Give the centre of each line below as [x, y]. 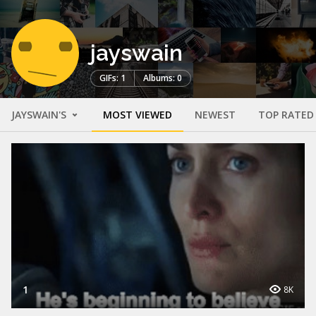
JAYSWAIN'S [40, 115]
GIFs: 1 [113, 78]
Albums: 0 [163, 78]
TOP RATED [286, 115]
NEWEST [215, 115]
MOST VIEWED [138, 115]
